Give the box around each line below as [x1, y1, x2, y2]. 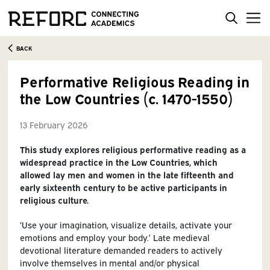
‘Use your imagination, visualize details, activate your [19, 218, 232, 230]
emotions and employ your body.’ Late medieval [19, 231, 210, 243]
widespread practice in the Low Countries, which [19, 155, 218, 168]
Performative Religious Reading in [19, 71, 250, 90]
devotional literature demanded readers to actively [19, 243, 222, 256]
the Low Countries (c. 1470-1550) [19, 87, 233, 107]
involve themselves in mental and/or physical [19, 256, 199, 268]
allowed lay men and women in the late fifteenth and [19, 168, 234, 180]
